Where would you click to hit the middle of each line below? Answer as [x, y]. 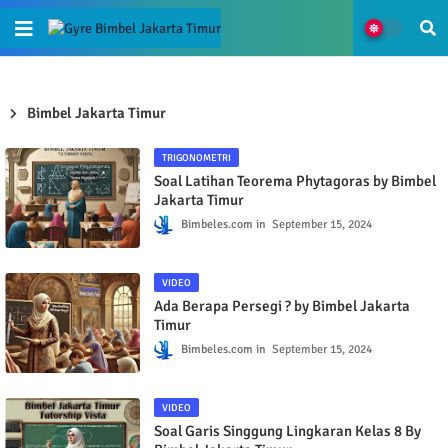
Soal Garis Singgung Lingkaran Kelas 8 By [287, 431]
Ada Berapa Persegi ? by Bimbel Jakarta [282, 306]
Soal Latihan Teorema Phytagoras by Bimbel [295, 181]
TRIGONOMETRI [196, 158]
